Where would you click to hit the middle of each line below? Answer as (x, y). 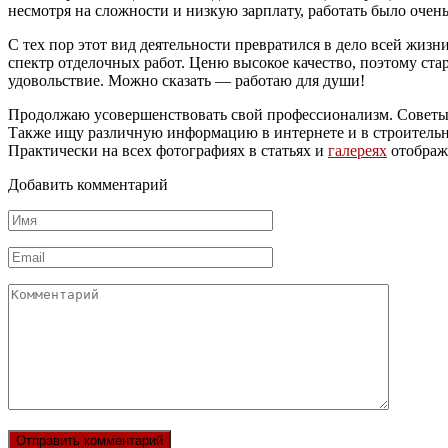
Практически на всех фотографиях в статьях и (168, 150)
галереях (357, 150)
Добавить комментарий (88, 184)
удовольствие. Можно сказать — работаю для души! (186, 80)
